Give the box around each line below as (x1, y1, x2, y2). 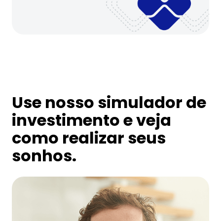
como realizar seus (12, 126, 166, 149)
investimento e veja (12, 109, 171, 131)
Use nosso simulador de (12, 91, 206, 113)
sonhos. (12, 144, 76, 167)
